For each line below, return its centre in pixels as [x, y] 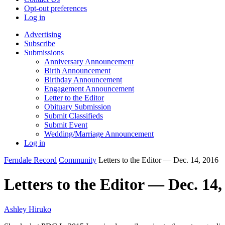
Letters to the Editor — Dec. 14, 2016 [157, 160]
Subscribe [40, 43]
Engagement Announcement [89, 89]
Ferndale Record [30, 160]
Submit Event [66, 125]
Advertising [43, 34]
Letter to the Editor [74, 98]
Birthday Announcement [83, 80]
